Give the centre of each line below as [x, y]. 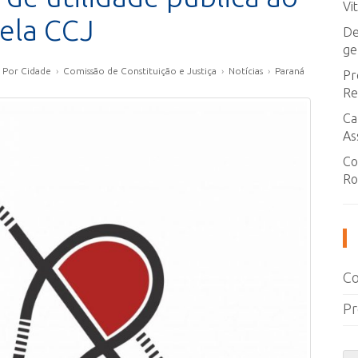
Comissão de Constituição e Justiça [140, 71]
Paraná [290, 71]
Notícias [246, 71]
